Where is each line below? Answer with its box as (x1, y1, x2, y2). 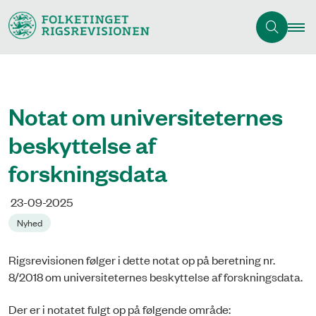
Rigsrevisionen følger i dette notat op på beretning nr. (8, 251, 275, 267)
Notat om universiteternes (8, 100, 283, 132)
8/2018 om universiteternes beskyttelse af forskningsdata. (8, 268, 305, 284)
